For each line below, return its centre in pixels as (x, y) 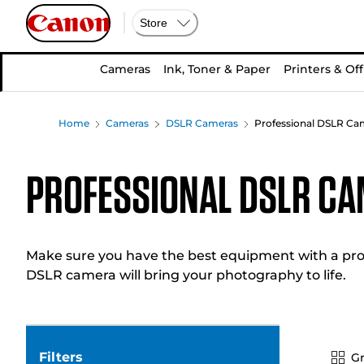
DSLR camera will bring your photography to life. (186, 275)
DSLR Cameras (201, 123)
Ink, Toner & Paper (217, 69)
